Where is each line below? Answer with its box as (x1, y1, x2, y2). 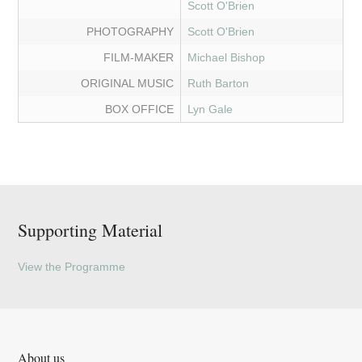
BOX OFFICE (105, 103, 175, 116)
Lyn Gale (187, 103, 234, 116)
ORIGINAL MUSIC (81, 77, 175, 90)
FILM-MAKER (103, 51, 175, 65)
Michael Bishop (187, 51, 266, 65)
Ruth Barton (187, 77, 250, 90)
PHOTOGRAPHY (86, 25, 175, 39)
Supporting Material (18, 218, 163, 242)
